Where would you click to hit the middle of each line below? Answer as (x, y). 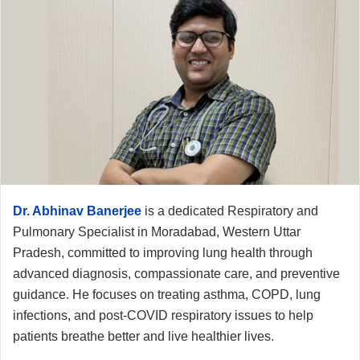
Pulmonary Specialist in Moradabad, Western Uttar (157, 231)
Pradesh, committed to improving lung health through (163, 252)
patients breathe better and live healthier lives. (143, 336)
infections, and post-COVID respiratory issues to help (163, 315)
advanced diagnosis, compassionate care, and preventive (176, 273)
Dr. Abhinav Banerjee (77, 211)
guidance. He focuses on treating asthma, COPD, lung (167, 294)
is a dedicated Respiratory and (230, 211)
